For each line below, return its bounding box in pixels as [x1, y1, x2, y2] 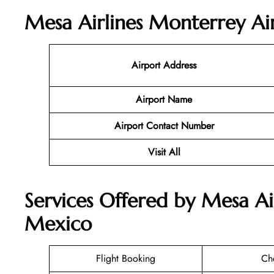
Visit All [147, 144, 180, 159]
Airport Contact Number [114, 118, 214, 133]
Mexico [24, 212, 92, 237]
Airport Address [131, 57, 196, 72]
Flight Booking [96, 251, 155, 266]
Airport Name [136, 92, 192, 106]
